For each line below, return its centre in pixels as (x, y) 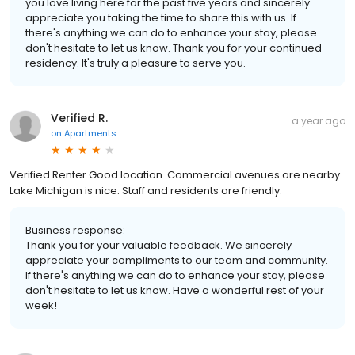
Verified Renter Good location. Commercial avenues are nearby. (176, 175)
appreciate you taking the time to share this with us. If (161, 18)
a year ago (319, 121)
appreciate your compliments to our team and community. (177, 261)
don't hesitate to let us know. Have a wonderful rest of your (175, 291)
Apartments (90, 134)
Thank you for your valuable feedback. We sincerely (158, 246)
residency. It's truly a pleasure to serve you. (136, 63)
